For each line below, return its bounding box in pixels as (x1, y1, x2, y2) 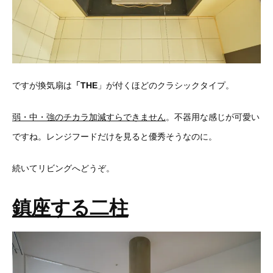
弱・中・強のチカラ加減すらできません (12, 112, 166, 122)
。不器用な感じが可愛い (166, 112, 260, 122)
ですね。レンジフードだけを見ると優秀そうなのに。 (12, 131, 217, 141)
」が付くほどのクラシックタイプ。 (97, 80, 234, 90)
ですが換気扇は (12, 80, 72, 90)
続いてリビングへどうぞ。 (12, 163, 115, 173)
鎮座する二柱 (12, 196, 129, 219)
